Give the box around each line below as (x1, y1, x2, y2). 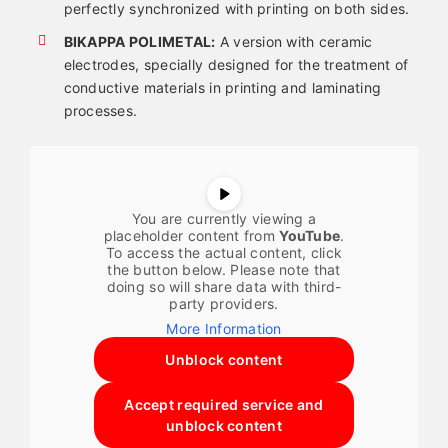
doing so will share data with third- (106, 278, 342, 296)
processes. (63, 101, 138, 119)
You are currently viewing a (131, 210, 317, 228)
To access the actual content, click (105, 244, 343, 262)
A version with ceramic (215, 32, 373, 50)
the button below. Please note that (107, 261, 341, 279)
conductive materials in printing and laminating (63, 78, 382, 96)
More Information (166, 320, 282, 338)
